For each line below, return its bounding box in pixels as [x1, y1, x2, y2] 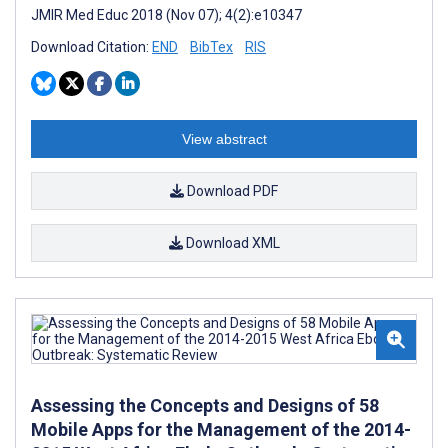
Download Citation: [31, 38, 152, 55]
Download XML [182, 234, 280, 251]
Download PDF [184, 182, 278, 199]
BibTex [190, 38, 233, 55]
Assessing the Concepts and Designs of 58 [31, 394, 379, 416]
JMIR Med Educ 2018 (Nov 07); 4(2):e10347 [31, 6, 302, 23]
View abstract [181, 130, 267, 147]
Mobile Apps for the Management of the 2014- [31, 418, 411, 440]
